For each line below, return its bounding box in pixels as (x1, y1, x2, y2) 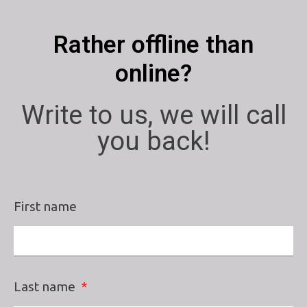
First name (14, 198, 77, 214)
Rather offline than (53, 30, 254, 59)
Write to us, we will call (21, 99, 286, 130)
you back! (97, 125, 210, 156)
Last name (14, 279, 78, 295)
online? (115, 59, 192, 88)
